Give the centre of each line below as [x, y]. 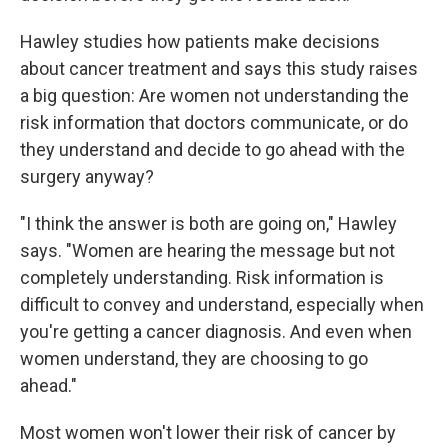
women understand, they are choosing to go [194, 358]
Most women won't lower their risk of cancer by [208, 432]
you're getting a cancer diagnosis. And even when [216, 331]
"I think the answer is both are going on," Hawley [208, 223]
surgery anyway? [87, 176]
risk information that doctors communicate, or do [214, 122]
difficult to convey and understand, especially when [222, 304]
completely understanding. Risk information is [202, 277]
